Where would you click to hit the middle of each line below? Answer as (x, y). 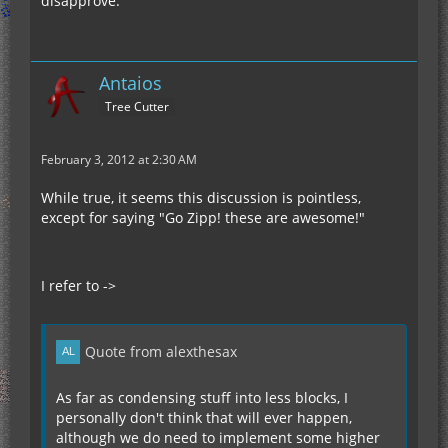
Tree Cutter (137, 107)
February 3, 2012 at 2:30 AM (119, 160)
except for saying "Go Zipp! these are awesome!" (203, 218)
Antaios (130, 83)
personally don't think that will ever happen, (204, 418)
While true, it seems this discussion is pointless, (201, 198)
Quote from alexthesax (161, 352)
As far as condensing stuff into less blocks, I (202, 398)
